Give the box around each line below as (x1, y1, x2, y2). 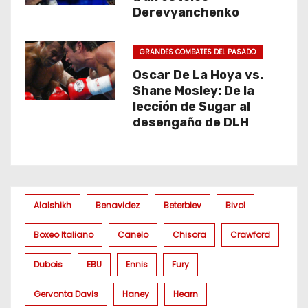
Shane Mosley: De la (132, 83, 254, 98)
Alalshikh (34, 199, 71, 211)
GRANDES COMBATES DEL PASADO (139, 47, 256, 57)
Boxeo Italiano (34, 229, 93, 241)
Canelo (118, 229, 148, 241)
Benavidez (96, 199, 140, 211)
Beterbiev (164, 199, 201, 211)
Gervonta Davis (34, 288, 98, 300)
